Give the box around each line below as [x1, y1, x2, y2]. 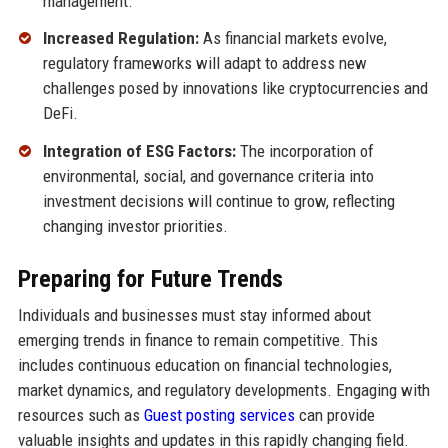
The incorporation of [235, 141, 374, 162]
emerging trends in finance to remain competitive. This [17, 330, 378, 351]
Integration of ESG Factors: [42, 141, 236, 162]
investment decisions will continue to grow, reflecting [42, 191, 395, 212]
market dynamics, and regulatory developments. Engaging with [17, 380, 430, 401]
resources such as [17, 405, 144, 426]
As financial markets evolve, [198, 28, 387, 49]
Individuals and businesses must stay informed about [17, 305, 371, 326]
